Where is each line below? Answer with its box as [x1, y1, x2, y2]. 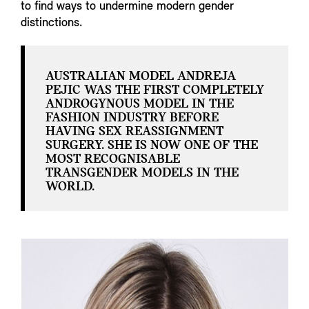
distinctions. [21, 17, 83, 30]
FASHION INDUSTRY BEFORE [46, 111, 219, 126]
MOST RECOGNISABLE [46, 152, 180, 167]
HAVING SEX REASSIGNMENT [46, 125, 223, 139]
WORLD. [46, 180, 94, 195]
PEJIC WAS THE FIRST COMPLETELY [46, 83, 264, 98]
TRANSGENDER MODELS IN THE [46, 166, 239, 181]
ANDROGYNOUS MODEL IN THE [46, 97, 234, 112]
